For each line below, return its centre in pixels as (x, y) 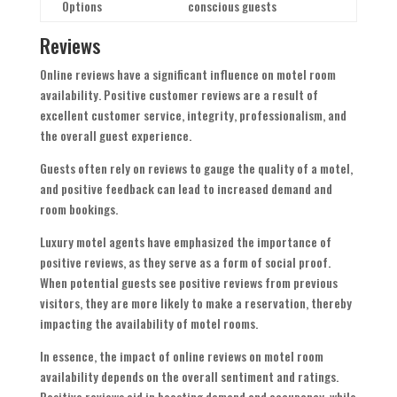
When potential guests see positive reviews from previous (188, 283)
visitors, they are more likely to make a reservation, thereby (195, 303)
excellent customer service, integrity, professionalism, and (193, 115)
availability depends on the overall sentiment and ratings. (189, 377)
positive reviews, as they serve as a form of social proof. (185, 262)
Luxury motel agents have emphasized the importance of (185, 242)
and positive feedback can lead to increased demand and (186, 189)
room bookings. (78, 209)
